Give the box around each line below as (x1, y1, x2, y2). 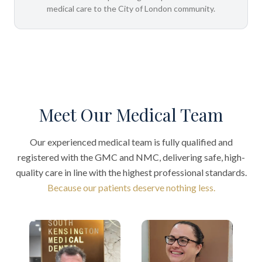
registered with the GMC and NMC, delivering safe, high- (17, 151, 245, 163)
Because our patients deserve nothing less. (47, 182, 215, 193)
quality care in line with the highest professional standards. (15, 167, 247, 178)
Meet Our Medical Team (39, 103, 223, 126)
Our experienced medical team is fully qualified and (29, 136, 233, 147)
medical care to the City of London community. (47, 4, 215, 13)
